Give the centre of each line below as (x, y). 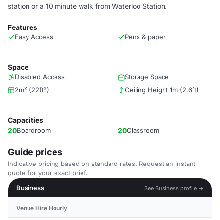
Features (23, 27)
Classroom (143, 130)
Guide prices (35, 152)
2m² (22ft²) (32, 90)
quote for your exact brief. (48, 173)
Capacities (26, 120)
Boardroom (34, 130)
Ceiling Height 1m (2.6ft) (162, 90)
